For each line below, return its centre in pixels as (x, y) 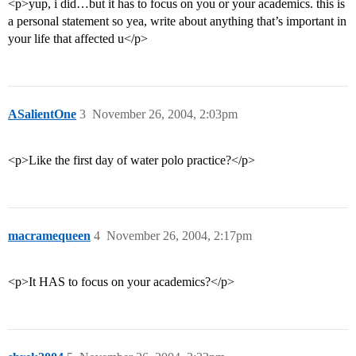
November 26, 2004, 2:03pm (165, 114)
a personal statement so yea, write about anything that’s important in (177, 21)
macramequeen (49, 236)
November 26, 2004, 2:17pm (179, 236)
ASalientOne (42, 114)
